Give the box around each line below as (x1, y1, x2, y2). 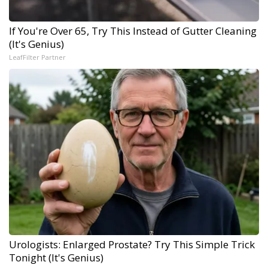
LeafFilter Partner (9, 52, 66, 62)
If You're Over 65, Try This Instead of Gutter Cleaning (9, 23, 257, 38)
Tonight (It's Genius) (9, 250, 103, 264)
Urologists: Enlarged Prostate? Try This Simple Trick (9, 237, 255, 251)
